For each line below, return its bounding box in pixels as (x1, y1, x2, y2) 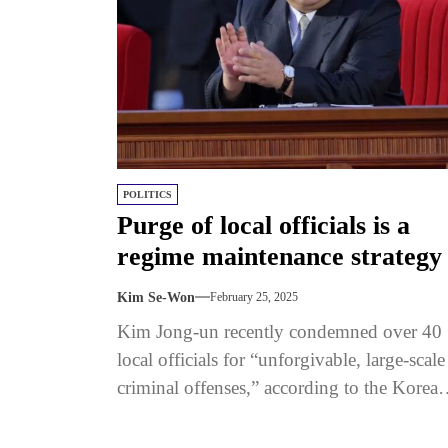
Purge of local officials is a (117, 210, 410, 240)
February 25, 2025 (210, 290, 298, 305)
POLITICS (123, 188, 172, 200)
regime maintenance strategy (117, 241, 442, 271)
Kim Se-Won (117, 289, 195, 305)
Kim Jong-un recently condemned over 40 (117, 320, 442, 342)
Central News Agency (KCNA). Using (117, 404, 423, 426)
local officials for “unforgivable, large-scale (117, 348, 445, 370)
